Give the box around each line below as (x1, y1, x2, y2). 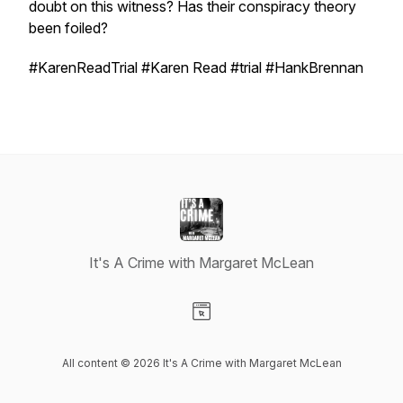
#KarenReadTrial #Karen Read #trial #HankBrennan (29, 58, 363, 76)
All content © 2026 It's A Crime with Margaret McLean (61, 356, 342, 370)
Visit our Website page (201, 321, 345, 339)
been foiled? (29, 19, 108, 37)
